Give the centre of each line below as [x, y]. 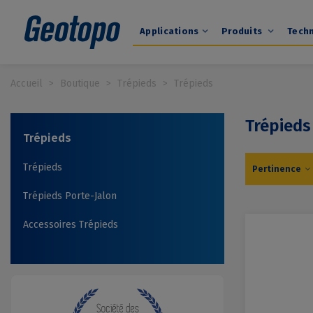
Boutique [80, 83]
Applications [169, 31]
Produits [243, 31]
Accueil [27, 83]
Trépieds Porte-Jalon [70, 196]
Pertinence [277, 169]
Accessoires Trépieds [71, 225]
